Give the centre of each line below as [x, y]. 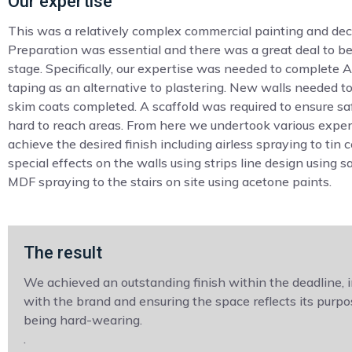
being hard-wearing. [83, 320]
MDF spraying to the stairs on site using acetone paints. [170, 181]
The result [63, 253]
